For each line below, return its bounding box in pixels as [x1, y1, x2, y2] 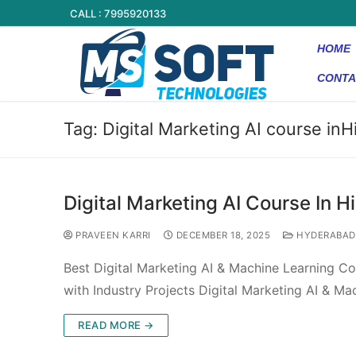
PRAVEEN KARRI [72, 229, 151, 241]
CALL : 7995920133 [70, 6, 166, 20]
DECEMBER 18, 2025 [176, 229, 270, 241]
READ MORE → [78, 318, 154, 331]
